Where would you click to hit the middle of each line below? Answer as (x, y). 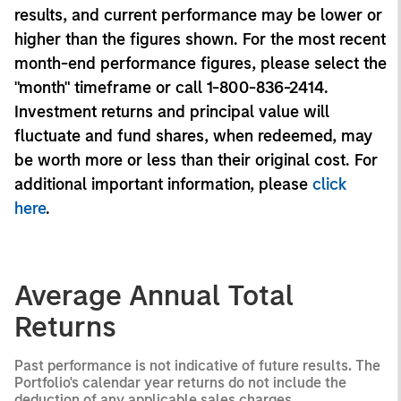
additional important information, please (163, 184)
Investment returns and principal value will (172, 111)
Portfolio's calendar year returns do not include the (180, 382)
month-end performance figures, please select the (200, 63)
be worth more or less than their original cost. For (196, 160)
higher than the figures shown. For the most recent (200, 39)
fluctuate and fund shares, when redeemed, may (193, 136)
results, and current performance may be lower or (198, 15)
